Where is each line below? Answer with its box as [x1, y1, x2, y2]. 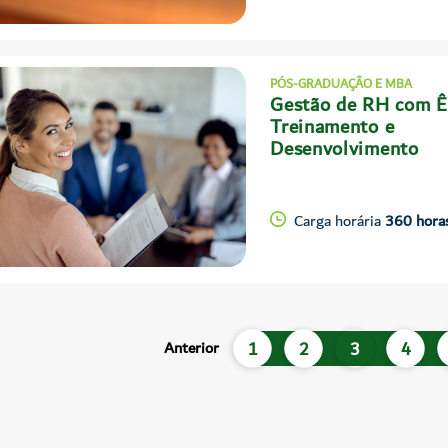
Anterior [163, 335, 219, 362]
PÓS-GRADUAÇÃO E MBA [270, 73, 413, 95]
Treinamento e [270, 111, 395, 144]
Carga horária [294, 207, 386, 234]
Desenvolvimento [270, 133, 419, 166]
